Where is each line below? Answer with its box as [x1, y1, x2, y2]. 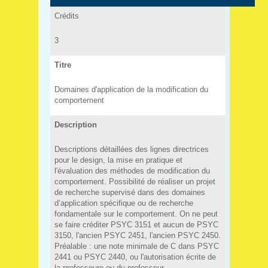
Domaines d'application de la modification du [54, 84, 208, 94]
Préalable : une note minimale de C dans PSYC [54, 241, 219, 251]
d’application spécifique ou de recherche [54, 198, 193, 208]
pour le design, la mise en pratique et [54, 155, 182, 165]
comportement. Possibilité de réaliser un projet [54, 176, 215, 186]
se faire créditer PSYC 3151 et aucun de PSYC [54, 220, 218, 229]
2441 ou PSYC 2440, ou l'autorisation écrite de [54, 252, 216, 261]
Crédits [54, 11, 79, 20]
